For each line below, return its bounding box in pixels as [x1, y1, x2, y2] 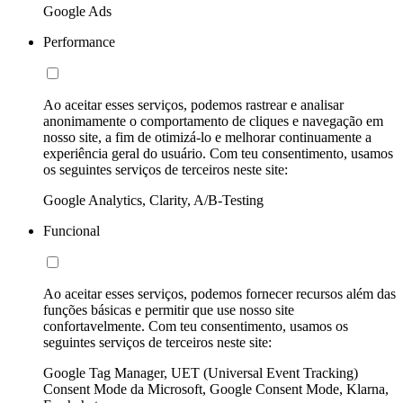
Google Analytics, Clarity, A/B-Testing [43, 192, 264, 208]
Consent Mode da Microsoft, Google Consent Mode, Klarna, [43, 381, 389, 397]
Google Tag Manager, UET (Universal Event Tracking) [43, 364, 358, 381]
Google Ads [43, 3, 112, 19]
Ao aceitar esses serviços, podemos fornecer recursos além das [43, 285, 396, 301]
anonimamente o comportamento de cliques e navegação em [43, 112, 383, 129]
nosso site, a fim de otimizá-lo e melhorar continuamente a [43, 129, 372, 145]
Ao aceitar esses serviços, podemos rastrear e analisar [43, 96, 344, 112]
